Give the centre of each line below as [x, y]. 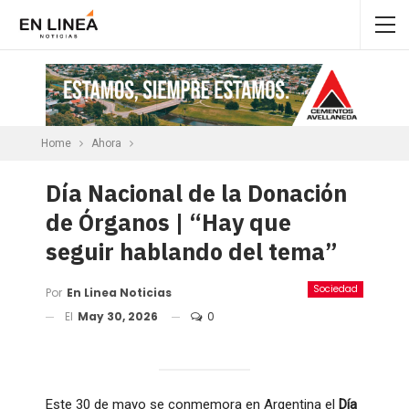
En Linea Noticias [119, 292]
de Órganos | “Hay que [168, 222]
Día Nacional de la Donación [196, 193]
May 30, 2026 [118, 316]
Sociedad [336, 288]
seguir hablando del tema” [192, 251]
